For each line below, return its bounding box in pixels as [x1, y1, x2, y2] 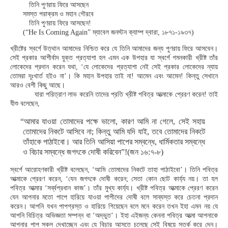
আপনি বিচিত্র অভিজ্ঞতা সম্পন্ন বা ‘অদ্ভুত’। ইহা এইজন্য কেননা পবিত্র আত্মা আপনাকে [10, 212, 218, 219]
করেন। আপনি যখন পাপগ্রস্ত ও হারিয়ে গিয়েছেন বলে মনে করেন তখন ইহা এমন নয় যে [10, 203, 218, 210]
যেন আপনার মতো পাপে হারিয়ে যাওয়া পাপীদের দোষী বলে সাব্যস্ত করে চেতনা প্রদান [10, 193, 218, 201]
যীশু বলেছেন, [10, 100, 40, 107]
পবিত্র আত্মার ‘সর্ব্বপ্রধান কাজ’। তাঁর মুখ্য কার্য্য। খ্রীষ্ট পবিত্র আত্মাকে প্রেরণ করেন [10, 184, 218, 192]
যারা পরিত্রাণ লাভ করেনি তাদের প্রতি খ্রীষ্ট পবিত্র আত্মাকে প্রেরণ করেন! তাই [35, 91, 218, 98]
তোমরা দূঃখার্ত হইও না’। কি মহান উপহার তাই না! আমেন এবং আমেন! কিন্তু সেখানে [10, 72, 218, 80]
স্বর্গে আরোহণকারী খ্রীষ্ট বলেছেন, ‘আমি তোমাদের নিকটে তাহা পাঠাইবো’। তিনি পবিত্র [10, 166, 218, 174]
